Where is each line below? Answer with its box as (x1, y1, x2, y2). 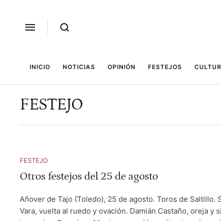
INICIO (29, 63, 50, 71)
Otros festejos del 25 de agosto (20, 170, 158, 183)
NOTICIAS (62, 63, 95, 71)
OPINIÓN (107, 63, 136, 71)
